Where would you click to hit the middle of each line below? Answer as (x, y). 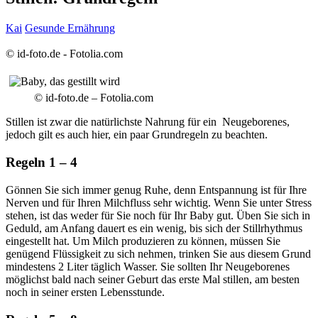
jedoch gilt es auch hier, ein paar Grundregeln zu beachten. (137, 135)
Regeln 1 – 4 (42, 163)
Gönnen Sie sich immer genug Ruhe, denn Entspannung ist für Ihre (156, 190)
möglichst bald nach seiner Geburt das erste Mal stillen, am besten (153, 279)
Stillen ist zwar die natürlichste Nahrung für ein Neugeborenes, (148, 122)
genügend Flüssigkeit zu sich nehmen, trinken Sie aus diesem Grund (158, 253)
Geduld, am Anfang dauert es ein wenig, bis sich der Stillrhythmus (154, 228)
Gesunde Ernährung (70, 28)
